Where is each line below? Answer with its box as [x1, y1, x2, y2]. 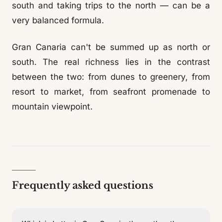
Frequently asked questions [12, 179, 153, 191]
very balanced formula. [12, 15, 104, 25]
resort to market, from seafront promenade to [12, 87, 210, 97]
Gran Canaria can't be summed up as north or [12, 42, 210, 52]
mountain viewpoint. [12, 102, 93, 111]
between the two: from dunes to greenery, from [12, 72, 210, 82]
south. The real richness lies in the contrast [12, 57, 210, 67]
